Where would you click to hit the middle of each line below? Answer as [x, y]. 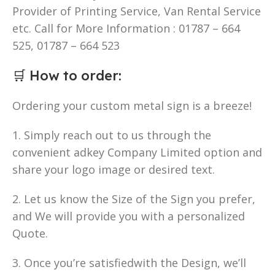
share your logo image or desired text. [114, 169]
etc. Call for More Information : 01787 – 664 [126, 28]
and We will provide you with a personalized [129, 216]
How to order [74, 75]
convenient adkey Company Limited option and [137, 152]
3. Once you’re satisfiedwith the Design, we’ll [129, 262]
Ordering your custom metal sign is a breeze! [132, 105]
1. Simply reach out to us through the [112, 135]
